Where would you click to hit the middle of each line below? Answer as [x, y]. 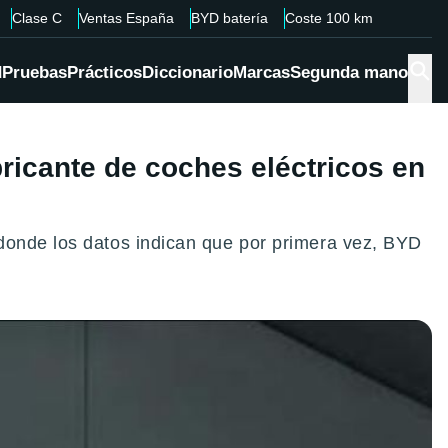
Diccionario [187, 73]
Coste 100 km [328, 18]
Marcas [261, 73]
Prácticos [104, 73]
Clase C [36, 18]
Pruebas [34, 73]
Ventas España [126, 18]
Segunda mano [349, 73]
